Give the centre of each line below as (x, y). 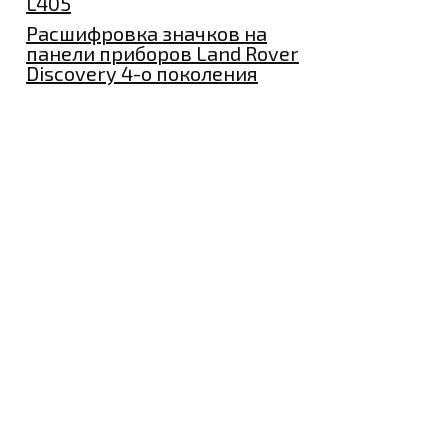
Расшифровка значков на (146, 32)
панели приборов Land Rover (162, 52)
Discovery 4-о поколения (142, 72)
